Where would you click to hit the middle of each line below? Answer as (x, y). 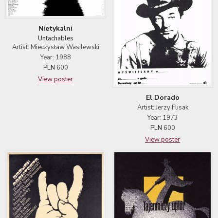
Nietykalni (55, 29)
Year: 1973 (163, 118)
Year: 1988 (55, 58)
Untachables (55, 39)
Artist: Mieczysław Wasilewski (55, 47)
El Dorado (163, 98)
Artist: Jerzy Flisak (163, 108)
